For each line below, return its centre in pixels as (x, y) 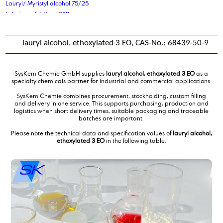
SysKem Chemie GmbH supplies (60, 73)
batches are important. (111, 118)
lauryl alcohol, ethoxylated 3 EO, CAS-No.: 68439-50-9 (115, 43)
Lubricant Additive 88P (38, 14)
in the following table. (135, 140)
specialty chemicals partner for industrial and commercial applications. (111, 80)
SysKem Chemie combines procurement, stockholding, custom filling (111, 95)
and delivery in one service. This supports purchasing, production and (111, 103)
